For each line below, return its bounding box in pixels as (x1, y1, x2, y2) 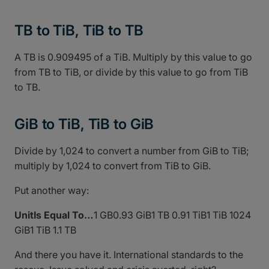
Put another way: (14, 184, 89, 196)
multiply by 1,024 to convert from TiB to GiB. (14, 159, 211, 172)
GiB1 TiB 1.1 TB (14, 223, 76, 236)
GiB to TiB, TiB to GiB (14, 115, 154, 133)
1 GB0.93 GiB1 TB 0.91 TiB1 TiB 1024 (94, 208, 251, 221)
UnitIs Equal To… (14, 208, 94, 221)
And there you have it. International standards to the (14, 248, 243, 261)
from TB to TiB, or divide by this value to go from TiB (14, 65, 248, 78)
